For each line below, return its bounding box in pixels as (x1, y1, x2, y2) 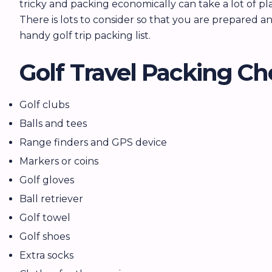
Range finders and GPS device (19, 137, 167, 148)
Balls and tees (19, 118, 87, 129)
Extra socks (19, 250, 73, 261)
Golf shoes (19, 231, 70, 242)
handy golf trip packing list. (19, 30, 151, 41)
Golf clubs (19, 99, 69, 110)
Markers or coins (19, 155, 98, 167)
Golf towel (19, 212, 70, 223)
